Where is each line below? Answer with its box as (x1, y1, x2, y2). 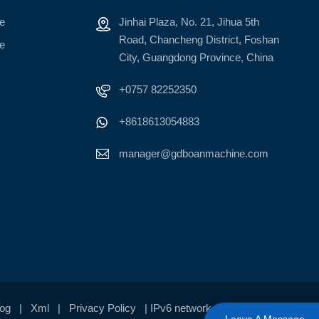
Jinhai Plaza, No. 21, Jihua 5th (118, 16, 259, 28)
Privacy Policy (69, 302, 137, 315)
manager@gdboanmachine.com (118, 147, 268, 160)
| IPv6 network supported (142, 302, 264, 315)
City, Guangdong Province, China (118, 51, 273, 64)
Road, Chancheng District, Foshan (118, 33, 279, 46)
